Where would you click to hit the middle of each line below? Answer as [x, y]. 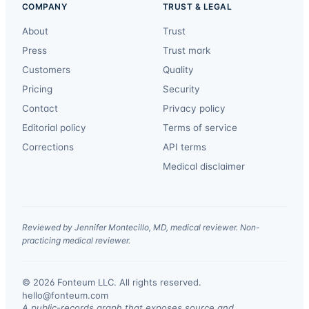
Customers [46, 70]
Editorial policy [54, 128]
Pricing [37, 89]
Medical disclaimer [204, 167]
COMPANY [45, 7]
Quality [178, 70]
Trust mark [187, 51]
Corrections [48, 147]
